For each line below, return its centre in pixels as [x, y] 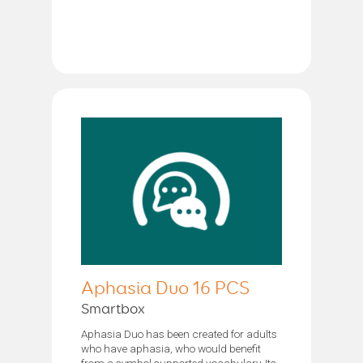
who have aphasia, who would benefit [171, 348]
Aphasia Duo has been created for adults [179, 333]
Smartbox [113, 309]
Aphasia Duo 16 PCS [165, 288]
